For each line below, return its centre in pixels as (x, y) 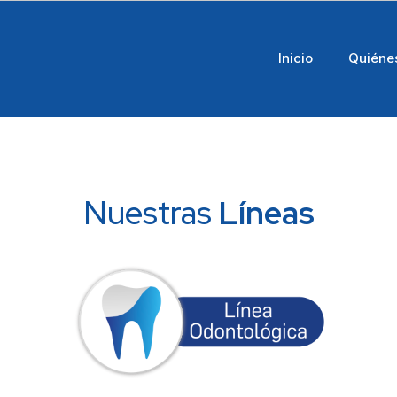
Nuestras (152, 213)
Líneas (267, 213)
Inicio (296, 58)
